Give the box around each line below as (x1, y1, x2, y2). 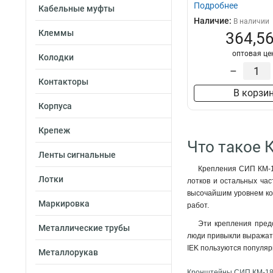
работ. (187, 201, 209, 210)
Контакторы (38, 77, 88, 87)
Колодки (38, 52, 74, 62)
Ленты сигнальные (38, 150, 116, 160)
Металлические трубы (38, 223, 130, 233)
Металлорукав (38, 247, 98, 257)
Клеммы (38, 28, 74, 38)
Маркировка (38, 199, 90, 208)
